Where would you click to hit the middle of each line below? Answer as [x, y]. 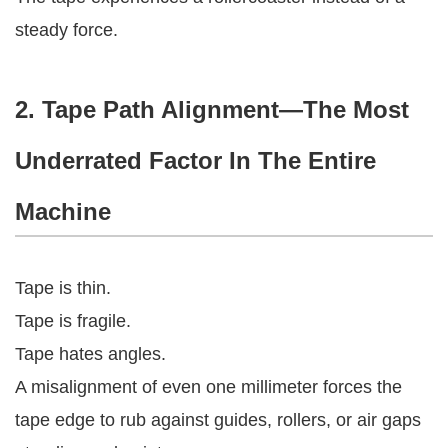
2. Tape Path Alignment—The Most [212, 109]
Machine [63, 211]
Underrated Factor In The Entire [195, 160]
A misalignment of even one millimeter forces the [208, 386]
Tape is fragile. [73, 320]
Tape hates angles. [90, 353]
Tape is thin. [63, 287]
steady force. [66, 29]
